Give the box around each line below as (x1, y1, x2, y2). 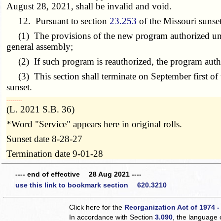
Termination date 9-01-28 (6, 148, 104, 159)
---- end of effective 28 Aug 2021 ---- (15, 170, 142, 179)
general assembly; (6, 41, 74, 52)
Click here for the (69, 203, 125, 211)
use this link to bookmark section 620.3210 (15, 181, 167, 189)
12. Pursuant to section (6, 15, 110, 26)
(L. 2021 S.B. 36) (6, 104, 75, 114)
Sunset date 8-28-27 (6, 133, 83, 144)
